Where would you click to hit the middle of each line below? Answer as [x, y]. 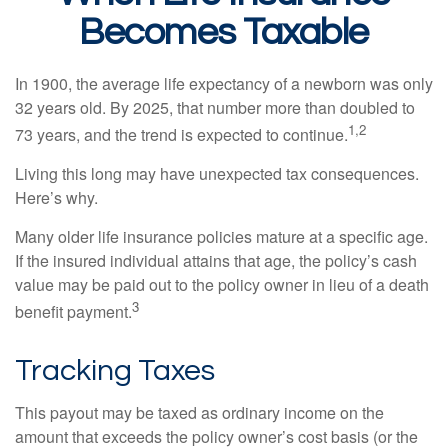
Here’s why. [56, 198]
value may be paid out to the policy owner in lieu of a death [222, 285]
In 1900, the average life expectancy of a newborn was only [224, 83]
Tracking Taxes [115, 370]
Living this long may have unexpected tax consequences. [217, 174]
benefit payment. [73, 312]
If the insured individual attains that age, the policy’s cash [216, 261]
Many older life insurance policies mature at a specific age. [221, 237]
